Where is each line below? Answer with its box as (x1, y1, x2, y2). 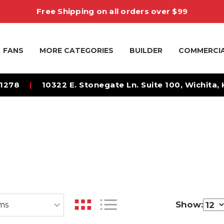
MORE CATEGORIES (39, 46, 114, 55)
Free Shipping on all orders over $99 (36, 6, 187, 16)
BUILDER (129, 46, 163, 55)
